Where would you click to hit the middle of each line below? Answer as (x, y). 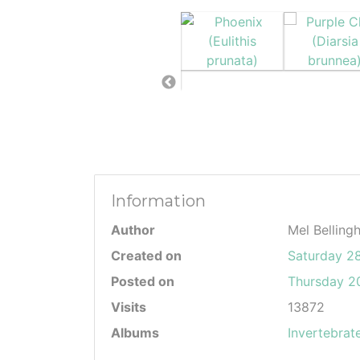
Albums (135, 333)
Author (133, 230)
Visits (129, 307)
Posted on (143, 281)
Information (158, 201)
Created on (146, 256)
